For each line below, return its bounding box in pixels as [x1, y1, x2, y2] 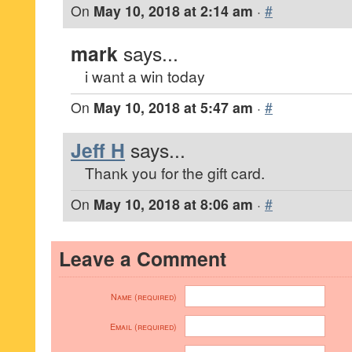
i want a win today [85, 65, 205, 86]
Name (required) [111, 291, 177, 302]
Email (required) [110, 321, 177, 332]
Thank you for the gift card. [85, 162, 265, 183]
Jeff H [71, 136, 125, 164]
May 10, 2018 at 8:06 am [93, 194, 253, 214]
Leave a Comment [59, 244, 226, 273]
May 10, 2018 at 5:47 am [93, 97, 253, 117]
